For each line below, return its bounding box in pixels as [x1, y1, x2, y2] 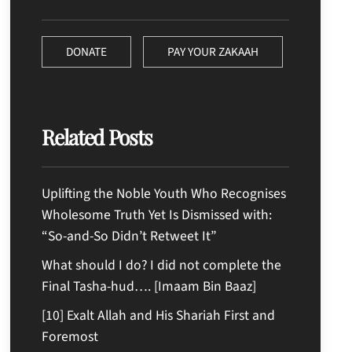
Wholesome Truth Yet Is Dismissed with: [42, 204, 273, 225]
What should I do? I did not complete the [42, 255, 282, 275]
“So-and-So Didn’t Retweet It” [42, 225, 218, 246]
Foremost [42, 326, 99, 346]
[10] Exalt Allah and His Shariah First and [42, 305, 276, 325]
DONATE [66, 42, 108, 60]
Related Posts [42, 122, 152, 151]
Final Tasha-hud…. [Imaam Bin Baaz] [42, 276, 257, 296]
